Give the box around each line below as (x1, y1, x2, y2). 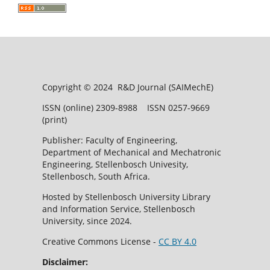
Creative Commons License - (42, 235, 159, 247)
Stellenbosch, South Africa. (42, 170, 150, 182)
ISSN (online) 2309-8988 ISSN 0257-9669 (42, 101, 210, 113)
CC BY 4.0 (158, 235, 196, 247)
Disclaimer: (42, 256, 88, 268)
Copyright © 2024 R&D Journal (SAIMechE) (42, 81, 213, 93)
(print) (42, 113, 67, 125)
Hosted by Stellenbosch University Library (42, 190, 210, 202)
